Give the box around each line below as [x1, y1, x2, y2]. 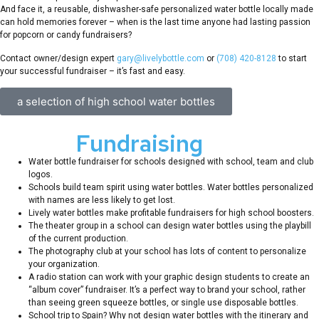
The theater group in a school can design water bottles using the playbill [28, 220, 311, 231]
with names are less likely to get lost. [28, 194, 175, 205]
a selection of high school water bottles [17, 94, 215, 108]
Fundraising [75, 127, 208, 159]
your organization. [28, 258, 100, 269]
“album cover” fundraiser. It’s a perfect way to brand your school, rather [28, 284, 305, 295]
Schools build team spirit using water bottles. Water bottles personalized [28, 182, 313, 192]
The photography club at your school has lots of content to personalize [28, 246, 306, 256]
